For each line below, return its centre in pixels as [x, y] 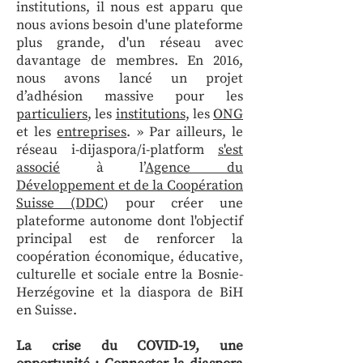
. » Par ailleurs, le [185, 132]
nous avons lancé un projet [130, 79]
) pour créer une [173, 203]
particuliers [52, 114]
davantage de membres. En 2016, [130, 61]
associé [38, 168]
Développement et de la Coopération [130, 186]
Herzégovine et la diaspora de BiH [130, 293]
